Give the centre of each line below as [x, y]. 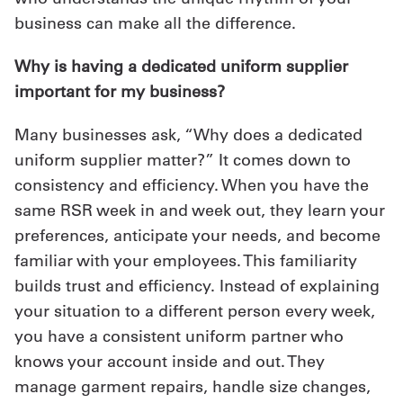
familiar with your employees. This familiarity [186, 260]
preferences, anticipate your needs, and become [197, 235]
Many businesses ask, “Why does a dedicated [188, 134]
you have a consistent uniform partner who [179, 336]
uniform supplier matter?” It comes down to [183, 159]
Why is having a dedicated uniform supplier [181, 66]
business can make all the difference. [155, 22]
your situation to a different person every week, [195, 310]
